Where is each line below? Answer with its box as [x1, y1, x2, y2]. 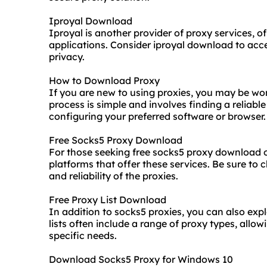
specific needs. [49, 229, 117, 242]
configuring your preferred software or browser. [49, 110, 266, 123]
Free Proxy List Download [49, 194, 166, 206]
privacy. [49, 51, 85, 63]
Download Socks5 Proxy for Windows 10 [49, 253, 233, 266]
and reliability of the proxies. [49, 170, 178, 182]
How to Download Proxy [49, 74, 160, 87]
